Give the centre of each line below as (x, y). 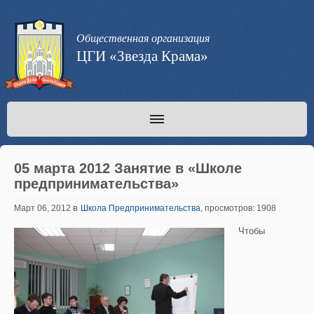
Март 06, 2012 (43, 208)
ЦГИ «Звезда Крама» (142, 56)
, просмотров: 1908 (238, 208)
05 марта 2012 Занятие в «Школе (128, 168)
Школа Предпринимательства (141, 208)
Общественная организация (143, 38)
